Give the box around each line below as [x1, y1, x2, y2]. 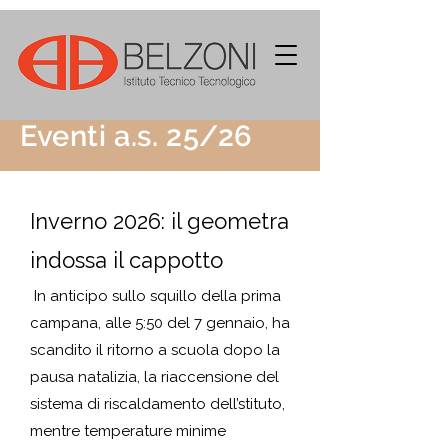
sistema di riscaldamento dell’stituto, [30, 395, 285, 413]
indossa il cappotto [30, 247, 223, 273]
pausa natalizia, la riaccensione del [30, 368, 279, 386]
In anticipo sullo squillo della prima [34, 287, 281, 305]
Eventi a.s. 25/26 [20, 119, 253, 153]
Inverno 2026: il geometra [30, 208, 289, 234]
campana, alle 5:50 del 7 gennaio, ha [30, 314, 290, 332]
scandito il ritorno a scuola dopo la [30, 341, 280, 359]
